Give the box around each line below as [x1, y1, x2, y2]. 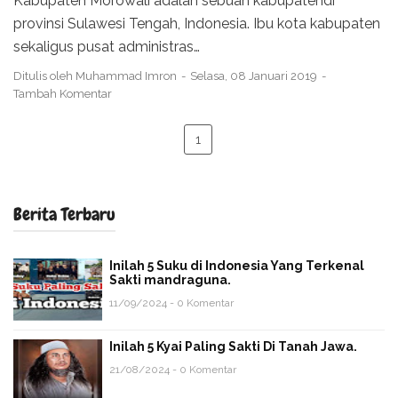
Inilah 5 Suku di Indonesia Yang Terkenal [109, 258, 364, 273]
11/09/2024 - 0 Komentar [109, 296, 234, 309]
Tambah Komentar [13, 86, 112, 100]
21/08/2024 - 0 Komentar [109, 362, 236, 376]
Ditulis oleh [13, 68, 76, 83]
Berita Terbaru [13, 202, 115, 226]
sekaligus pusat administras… [13, 37, 200, 55]
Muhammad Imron [76, 68, 177, 83]
